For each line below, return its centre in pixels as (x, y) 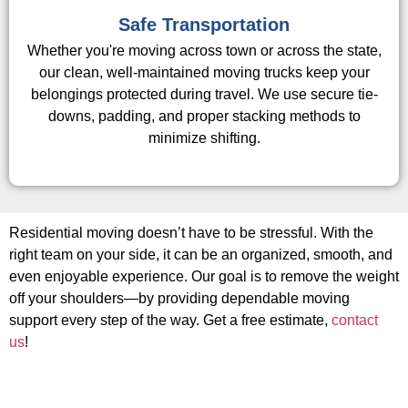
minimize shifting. (204, 138)
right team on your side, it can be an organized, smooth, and (201, 254)
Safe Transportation (204, 24)
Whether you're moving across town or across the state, (204, 50)
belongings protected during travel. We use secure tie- (204, 94)
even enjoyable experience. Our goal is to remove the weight (204, 276)
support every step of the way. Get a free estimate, (170, 320)
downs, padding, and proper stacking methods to (204, 116)
